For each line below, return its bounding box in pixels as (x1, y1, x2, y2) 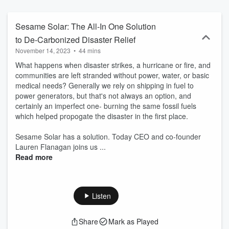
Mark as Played (108, 216, 158, 226)
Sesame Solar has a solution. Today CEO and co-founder (15, 131, 201, 142)
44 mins (79, 46, 101, 55)
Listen (91, 191, 111, 201)
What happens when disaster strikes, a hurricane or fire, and (15, 60, 211, 70)
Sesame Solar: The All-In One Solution (15, 20, 156, 32)
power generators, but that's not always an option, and (15, 90, 191, 101)
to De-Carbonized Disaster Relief (15, 34, 135, 45)
